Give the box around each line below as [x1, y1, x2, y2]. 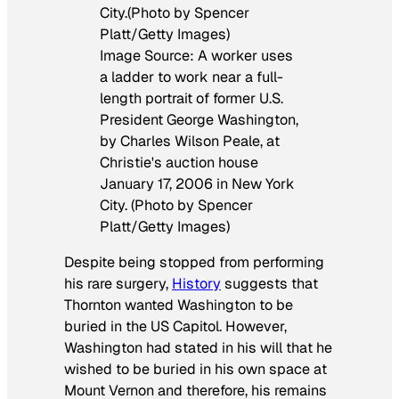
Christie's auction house [100, 152, 258, 172]
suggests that [221, 273, 318, 293]
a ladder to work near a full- [100, 67, 283, 86]
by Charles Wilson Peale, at [100, 131, 280, 151]
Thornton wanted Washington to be [64, 295, 293, 314]
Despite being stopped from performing [64, 252, 324, 272]
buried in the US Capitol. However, [64, 316, 287, 336]
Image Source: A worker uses [100, 45, 293, 65]
